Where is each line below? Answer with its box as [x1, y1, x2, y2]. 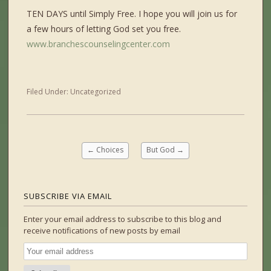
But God [146, 145, 177, 155]
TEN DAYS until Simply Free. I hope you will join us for [27, 8, 238, 20]
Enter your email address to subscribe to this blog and [24, 214, 222, 225]
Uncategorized [70, 87, 122, 97]
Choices [94, 145, 123, 155]
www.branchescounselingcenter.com [27, 38, 171, 50]
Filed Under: [27, 87, 71, 97]
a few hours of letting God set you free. [27, 23, 181, 35]
